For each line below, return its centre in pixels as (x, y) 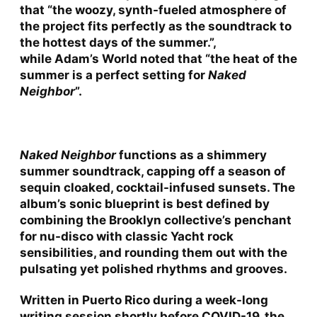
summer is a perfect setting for (114, 75)
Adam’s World (96, 58)
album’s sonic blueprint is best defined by (144, 203)
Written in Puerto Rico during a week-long (144, 300)
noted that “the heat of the (217, 58)
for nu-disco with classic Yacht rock (126, 236)
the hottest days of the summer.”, (117, 42)
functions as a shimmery (191, 155)
